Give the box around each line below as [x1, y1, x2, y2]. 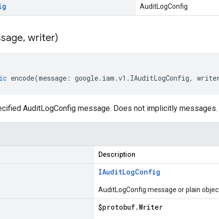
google [75, 73, 98, 83]
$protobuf [98, 202, 135, 212]
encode [11, 73, 34, 83]
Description [98, 151, 135, 158]
